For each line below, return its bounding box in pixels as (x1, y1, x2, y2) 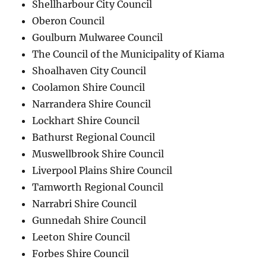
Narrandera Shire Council (32, 97, 151, 110)
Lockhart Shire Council (32, 114, 140, 126)
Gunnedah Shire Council (32, 214, 147, 226)
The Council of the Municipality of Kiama (32, 47, 225, 60)
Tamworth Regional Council (32, 180, 164, 193)
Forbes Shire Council (32, 247, 129, 259)
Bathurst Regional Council (32, 131, 156, 143)
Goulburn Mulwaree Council (32, 31, 163, 43)
